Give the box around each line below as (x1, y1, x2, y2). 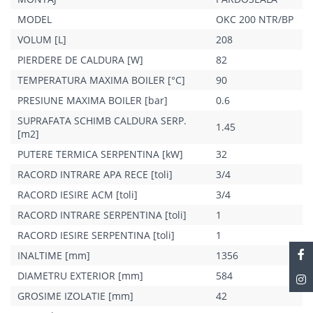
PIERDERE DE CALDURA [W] (17, 52, 143, 66)
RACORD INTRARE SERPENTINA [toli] (17, 208, 187, 221)
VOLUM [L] (17, 32, 66, 46)
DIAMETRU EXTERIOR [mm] (17, 268, 143, 282)
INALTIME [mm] (17, 248, 90, 262)
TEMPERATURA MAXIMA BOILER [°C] (17, 73, 185, 87)
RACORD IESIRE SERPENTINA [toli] (17, 228, 175, 242)
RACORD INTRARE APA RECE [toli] (17, 167, 173, 181)
